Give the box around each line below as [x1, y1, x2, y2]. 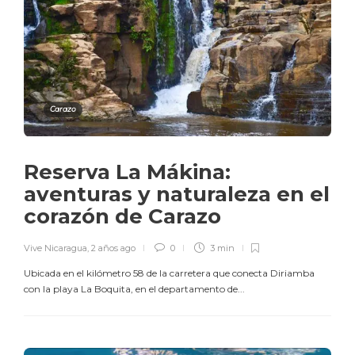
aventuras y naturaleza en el [24, 181, 330, 207]
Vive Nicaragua [24, 242, 87, 254]
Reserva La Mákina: [24, 158, 231, 185]
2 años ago [91, 242, 136, 254]
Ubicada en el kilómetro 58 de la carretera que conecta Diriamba [24, 266, 315, 279]
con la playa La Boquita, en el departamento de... [24, 282, 245, 295]
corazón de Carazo [24, 203, 227, 229]
